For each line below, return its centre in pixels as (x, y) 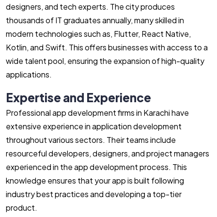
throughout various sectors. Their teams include (91, 140)
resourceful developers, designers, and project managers (108, 153)
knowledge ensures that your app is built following (95, 180)
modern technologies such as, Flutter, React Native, (98, 34)
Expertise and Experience (78, 97)
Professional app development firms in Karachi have (97, 113)
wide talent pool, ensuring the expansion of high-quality (105, 61)
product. (22, 208)
